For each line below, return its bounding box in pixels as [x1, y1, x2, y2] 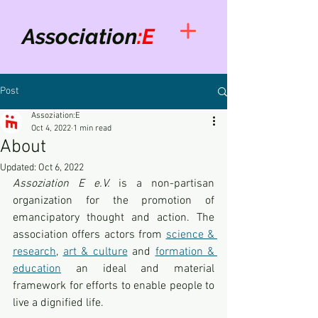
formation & [155, 245, 214, 259]
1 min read [73, 124, 111, 133]
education [13, 262, 61, 276]
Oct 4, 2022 [31, 124, 71, 133]
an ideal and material [61, 262, 214, 276]
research [13, 245, 56, 259]
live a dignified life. [13, 296, 104, 310]
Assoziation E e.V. [13, 177, 119, 191]
